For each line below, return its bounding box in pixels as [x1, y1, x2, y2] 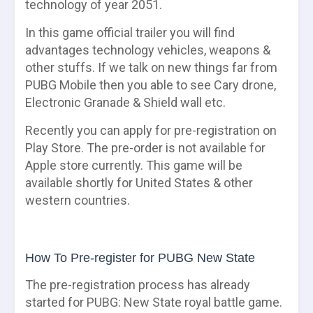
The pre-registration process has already [25, 277, 250, 292]
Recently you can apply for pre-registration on [25, 122, 277, 138]
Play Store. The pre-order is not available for [25, 140, 265, 155]
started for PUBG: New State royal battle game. [25, 294, 282, 310]
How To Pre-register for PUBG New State [25, 250, 255, 265]
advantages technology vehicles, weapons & [25, 42, 270, 57]
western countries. [25, 192, 130, 208]
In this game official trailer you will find [25, 24, 235, 40]
